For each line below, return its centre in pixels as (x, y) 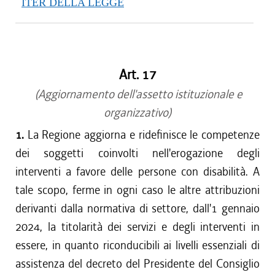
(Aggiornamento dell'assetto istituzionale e (137, 94)
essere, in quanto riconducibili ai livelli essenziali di (137, 245)
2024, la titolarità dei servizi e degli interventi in (137, 227)
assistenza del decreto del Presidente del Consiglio (137, 264)
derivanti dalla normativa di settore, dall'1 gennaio (137, 208)
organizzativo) (137, 113)
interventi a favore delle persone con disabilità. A (137, 172)
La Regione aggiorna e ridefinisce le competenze (144, 135)
